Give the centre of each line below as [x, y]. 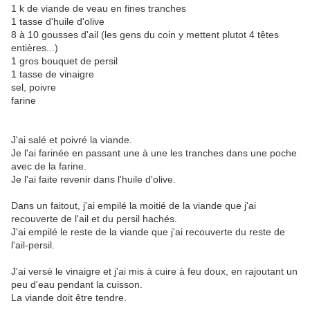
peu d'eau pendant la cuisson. [77, 285]
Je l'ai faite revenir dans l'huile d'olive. [93, 180]
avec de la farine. [49, 166]
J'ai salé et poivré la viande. [72, 140]
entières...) [35, 48]
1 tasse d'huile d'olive [58, 22]
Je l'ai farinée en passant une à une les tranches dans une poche [154, 153]
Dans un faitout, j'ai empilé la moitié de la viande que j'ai [134, 206]
